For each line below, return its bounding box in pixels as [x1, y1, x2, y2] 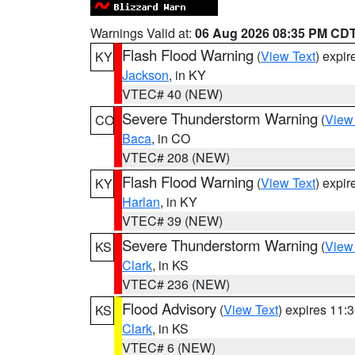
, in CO [151, 129, 190, 147]
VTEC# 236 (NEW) [122, 275, 230, 293]
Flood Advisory [122, 298, 216, 319]
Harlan [122, 193, 160, 211]
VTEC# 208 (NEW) [122, 148, 230, 166]
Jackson [122, 66, 169, 84]
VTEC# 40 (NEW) [122, 85, 223, 103]
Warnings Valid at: [90, 24, 195, 42]
